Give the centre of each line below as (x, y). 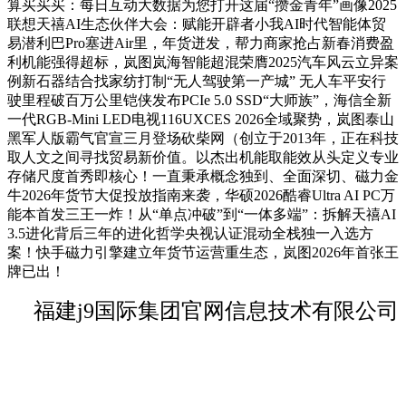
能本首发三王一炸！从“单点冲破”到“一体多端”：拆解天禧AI (202, 215)
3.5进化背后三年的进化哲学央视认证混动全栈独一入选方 (190, 234)
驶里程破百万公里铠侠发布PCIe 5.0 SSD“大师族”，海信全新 (199, 101)
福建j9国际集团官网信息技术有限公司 (216, 311)
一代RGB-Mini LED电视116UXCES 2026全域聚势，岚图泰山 (201, 120)
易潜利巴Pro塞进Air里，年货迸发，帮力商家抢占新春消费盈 (201, 43)
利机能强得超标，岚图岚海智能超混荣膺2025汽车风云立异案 (203, 63)
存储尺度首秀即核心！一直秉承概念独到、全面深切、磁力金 (203, 177)
